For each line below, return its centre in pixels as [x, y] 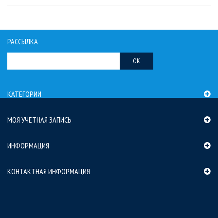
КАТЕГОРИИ [24, 94]
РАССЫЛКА [23, 42]
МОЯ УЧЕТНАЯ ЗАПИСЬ [39, 120]
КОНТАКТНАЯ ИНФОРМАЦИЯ [49, 172]
